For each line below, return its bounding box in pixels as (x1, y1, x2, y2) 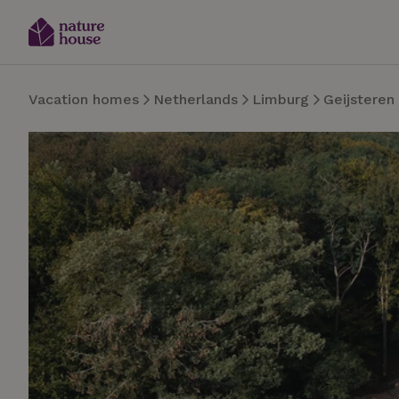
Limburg (252, 91, 309, 108)
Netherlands (153, 91, 238, 108)
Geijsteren (323, 91, 395, 108)
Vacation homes (28, 91, 139, 108)
